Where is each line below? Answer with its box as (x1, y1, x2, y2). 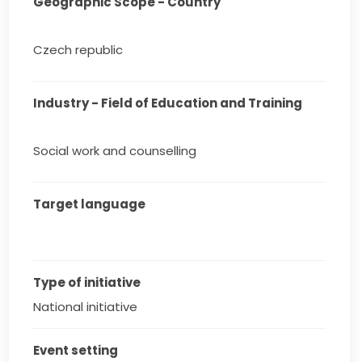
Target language (33, 196, 146, 213)
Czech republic (33, 41, 124, 59)
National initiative (33, 298, 138, 316)
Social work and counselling (33, 142, 197, 160)
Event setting (33, 342, 119, 360)
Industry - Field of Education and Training (33, 95, 303, 112)
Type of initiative (33, 274, 141, 292)
